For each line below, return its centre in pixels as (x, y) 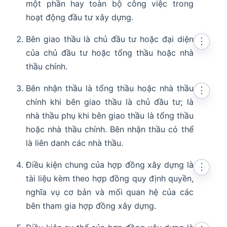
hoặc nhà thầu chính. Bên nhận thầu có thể (110, 129)
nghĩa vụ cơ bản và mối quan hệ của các (110, 192)
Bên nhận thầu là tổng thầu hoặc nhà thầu (110, 88)
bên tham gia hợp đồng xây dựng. (91, 206)
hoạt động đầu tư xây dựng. (80, 17)
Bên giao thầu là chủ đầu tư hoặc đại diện (110, 39)
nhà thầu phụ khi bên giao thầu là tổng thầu (110, 116)
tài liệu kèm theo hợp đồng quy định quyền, (110, 179)
